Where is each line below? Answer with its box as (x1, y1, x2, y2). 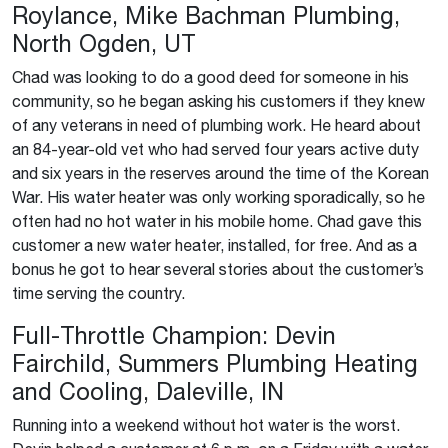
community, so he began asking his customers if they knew (12, 91, 425, 111)
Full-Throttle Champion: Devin (12, 321, 336, 350)
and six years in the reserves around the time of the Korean (12, 163, 429, 183)
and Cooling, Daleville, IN (12, 377, 284, 406)
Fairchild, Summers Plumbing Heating (12, 349, 418, 378)
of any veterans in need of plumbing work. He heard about (12, 115, 421, 135)
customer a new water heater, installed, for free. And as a (12, 235, 417, 255)
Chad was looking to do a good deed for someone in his (12, 67, 409, 87)
